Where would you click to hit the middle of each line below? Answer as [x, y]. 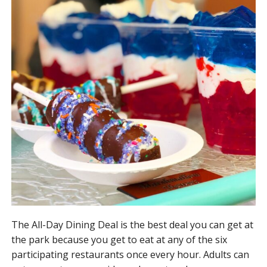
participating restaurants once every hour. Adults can [130, 254]
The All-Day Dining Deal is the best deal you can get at [132, 224]
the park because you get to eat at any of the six [119, 239]
